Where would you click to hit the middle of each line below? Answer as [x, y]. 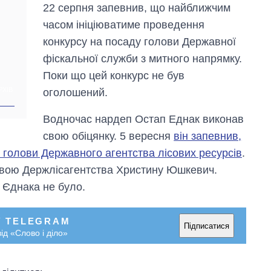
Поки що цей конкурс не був [114, 76]
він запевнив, [208, 136]
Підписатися [207, 226]
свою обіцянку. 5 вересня [109, 136]
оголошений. [76, 93]
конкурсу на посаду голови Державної [140, 42]
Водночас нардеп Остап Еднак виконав [144, 119]
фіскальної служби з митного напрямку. [143, 59]
